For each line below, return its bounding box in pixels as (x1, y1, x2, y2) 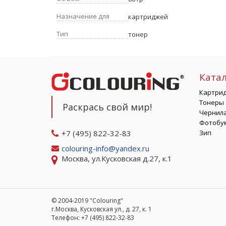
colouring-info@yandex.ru (62, 143, 151, 153)
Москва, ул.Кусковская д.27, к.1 (62, 153, 172, 163)
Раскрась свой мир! (63, 100, 152, 113)
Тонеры (199, 98, 224, 107)
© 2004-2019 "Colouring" (51, 196, 123, 205)
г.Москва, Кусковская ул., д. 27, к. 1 (51, 205, 152, 214)
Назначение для (56, 12, 109, 21)
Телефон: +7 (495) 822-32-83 (51, 213, 134, 222)
